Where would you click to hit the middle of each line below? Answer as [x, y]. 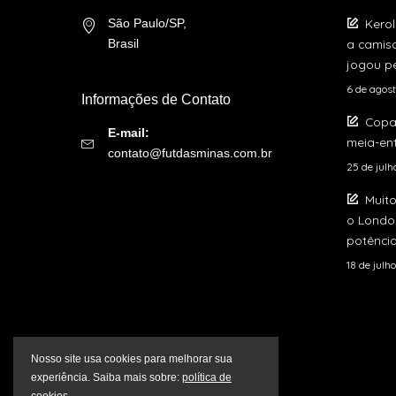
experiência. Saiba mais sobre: [107, 377]
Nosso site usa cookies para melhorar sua [132, 359]
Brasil [123, 44]
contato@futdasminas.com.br [190, 154]
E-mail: [129, 133]
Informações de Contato [156, 100]
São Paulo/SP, [147, 24]
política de [207, 377]
